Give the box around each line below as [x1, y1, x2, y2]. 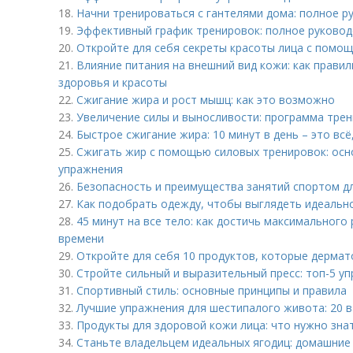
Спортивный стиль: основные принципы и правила [76, 283, 347, 298]
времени [58, 231, 104, 246]
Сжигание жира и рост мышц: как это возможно [76, 92, 335, 107]
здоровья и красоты [58, 75, 167, 90]
